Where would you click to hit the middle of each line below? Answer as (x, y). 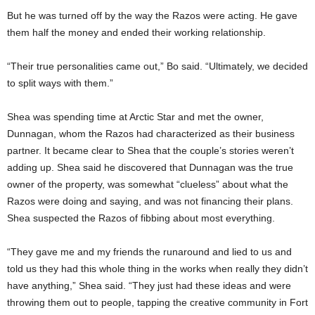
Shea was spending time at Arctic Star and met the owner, (135, 117)
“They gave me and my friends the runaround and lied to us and (149, 252)
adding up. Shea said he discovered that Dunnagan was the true (150, 167)
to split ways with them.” (60, 83)
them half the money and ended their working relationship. (136, 32)
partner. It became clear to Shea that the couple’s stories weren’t (150, 150)
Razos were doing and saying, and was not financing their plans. (150, 201)
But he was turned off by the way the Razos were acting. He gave (152, 15)
